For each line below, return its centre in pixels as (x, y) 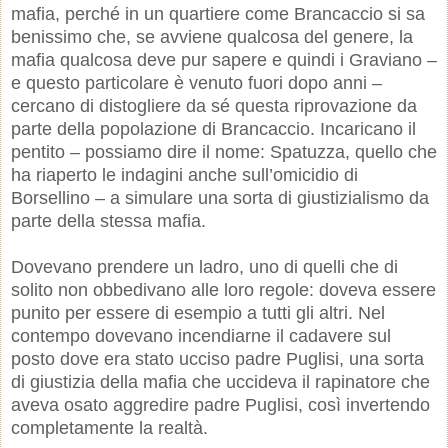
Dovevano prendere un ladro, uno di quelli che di (204, 266)
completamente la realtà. (109, 427)
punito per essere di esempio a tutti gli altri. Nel (198, 312)
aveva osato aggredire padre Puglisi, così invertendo (220, 404)
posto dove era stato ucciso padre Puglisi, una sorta (217, 358)
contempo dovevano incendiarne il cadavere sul (201, 335)
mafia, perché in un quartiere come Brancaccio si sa (218, 13)
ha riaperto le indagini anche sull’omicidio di (184, 174)
